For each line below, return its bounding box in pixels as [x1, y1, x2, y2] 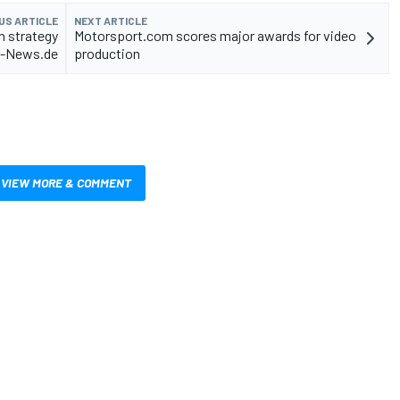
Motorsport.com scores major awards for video [74, 27, 356, 45]
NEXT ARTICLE [74, 14, 147, 28]
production [74, 45, 140, 62]
